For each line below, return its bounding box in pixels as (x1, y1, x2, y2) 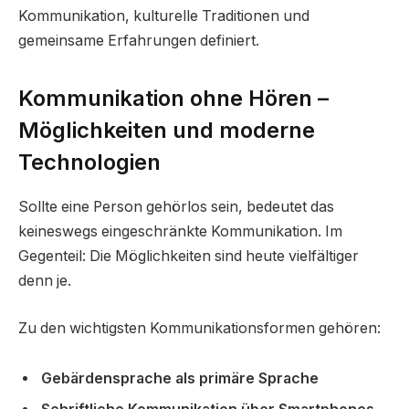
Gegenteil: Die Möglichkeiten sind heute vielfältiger (18, 247, 359, 266)
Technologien (18, 149, 161, 176)
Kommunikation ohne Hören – (18, 85, 329, 112)
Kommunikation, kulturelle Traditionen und (18, 6, 309, 25)
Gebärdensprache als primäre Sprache (41, 370, 319, 388)
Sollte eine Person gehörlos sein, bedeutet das (18, 198, 334, 216)
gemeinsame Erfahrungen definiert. (18, 31, 259, 49)
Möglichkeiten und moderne (18, 117, 315, 144)
